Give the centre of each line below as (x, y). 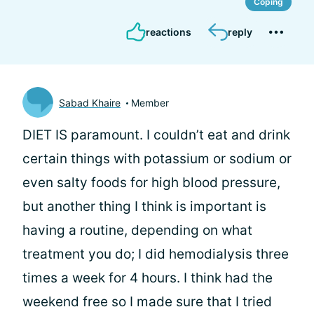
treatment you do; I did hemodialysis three (156, 254)
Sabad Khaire (90, 102)
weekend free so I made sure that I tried (147, 302)
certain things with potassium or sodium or (157, 159)
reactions (169, 32)
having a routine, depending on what (137, 230)
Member (150, 102)
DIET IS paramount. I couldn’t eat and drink (156, 135)
